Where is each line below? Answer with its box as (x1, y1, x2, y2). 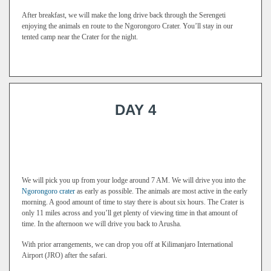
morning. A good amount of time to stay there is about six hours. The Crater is (22, 198, 244, 206)
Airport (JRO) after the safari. (22, 251, 107, 260)
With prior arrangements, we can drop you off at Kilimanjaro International (22, 240, 233, 249)
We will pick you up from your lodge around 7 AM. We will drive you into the (22, 176, 246, 184)
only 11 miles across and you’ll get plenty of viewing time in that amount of (22, 209, 238, 217)
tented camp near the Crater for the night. (22, 33, 138, 41)
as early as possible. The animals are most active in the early (75, 187, 247, 195)
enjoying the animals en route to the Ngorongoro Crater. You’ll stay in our (22, 22, 233, 30)
